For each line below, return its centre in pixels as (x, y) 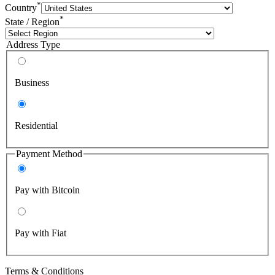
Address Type (33, 45)
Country (21, 7)
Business (32, 82)
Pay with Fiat (41, 233)
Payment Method (49, 153)
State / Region (32, 22)
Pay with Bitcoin (47, 190)
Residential (36, 125)
